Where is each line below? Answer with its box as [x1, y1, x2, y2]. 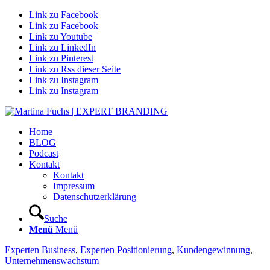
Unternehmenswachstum [5, 256, 99, 266]
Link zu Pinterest [29, 53, 93, 63]
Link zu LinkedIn [29, 42, 96, 52]
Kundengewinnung [177, 245, 250, 255]
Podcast [29, 148, 58, 159]
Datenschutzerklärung [53, 192, 136, 202]
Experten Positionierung [80, 245, 172, 255]
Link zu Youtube [29, 31, 92, 42]
